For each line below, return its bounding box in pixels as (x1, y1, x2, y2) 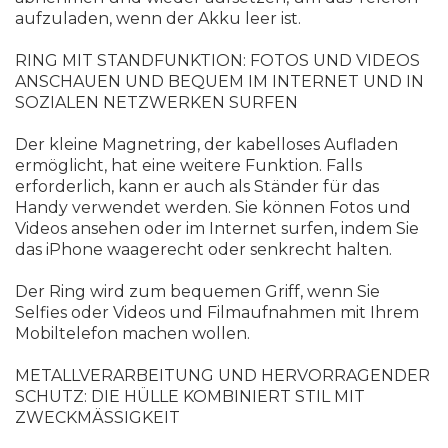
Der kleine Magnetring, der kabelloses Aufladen (15, 135, 398, 155)
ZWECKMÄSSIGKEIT (15, 408, 180, 428)
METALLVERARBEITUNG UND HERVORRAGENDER (15, 366, 430, 386)
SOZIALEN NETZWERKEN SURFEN (15, 93, 298, 113)
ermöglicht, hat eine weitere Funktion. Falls (15, 156, 362, 176)
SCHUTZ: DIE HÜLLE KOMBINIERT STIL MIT (15, 387, 365, 407)
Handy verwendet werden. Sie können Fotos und (15, 198, 411, 218)
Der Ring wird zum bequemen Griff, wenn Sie (15, 282, 380, 302)
